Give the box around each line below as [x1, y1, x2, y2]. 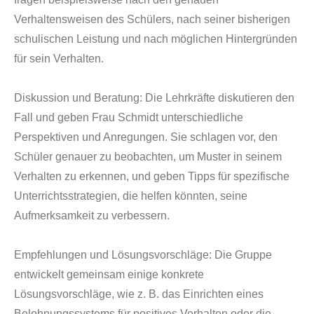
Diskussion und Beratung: [14, 92, 145, 104]
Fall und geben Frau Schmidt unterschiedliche [14, 111, 243, 123]
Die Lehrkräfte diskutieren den [145, 92, 294, 104]
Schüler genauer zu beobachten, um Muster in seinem [14, 151, 282, 163]
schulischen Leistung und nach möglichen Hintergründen [14, 33, 297, 45]
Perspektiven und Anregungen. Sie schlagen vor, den [14, 131, 278, 143]
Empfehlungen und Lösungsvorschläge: [14, 249, 214, 261]
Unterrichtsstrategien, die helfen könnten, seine [14, 190, 247, 202]
